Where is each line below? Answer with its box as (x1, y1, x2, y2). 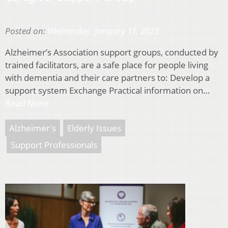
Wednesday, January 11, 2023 (47, 25, 159, 37)
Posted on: (5, 25, 47, 37)
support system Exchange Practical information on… (5, 84, 210, 97)
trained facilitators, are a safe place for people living (5, 59, 208, 71)
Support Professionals (11, 139, 97, 151)
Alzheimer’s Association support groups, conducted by (5, 46, 218, 59)
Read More (5, 97, 49, 109)
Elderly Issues (67, 122, 121, 134)
